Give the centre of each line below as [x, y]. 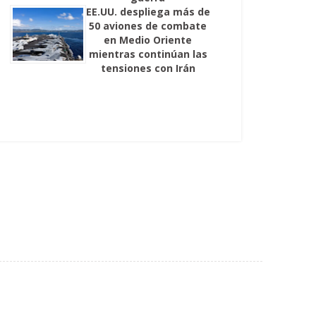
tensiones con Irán [148, 68]
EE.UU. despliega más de [148, 12]
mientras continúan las [148, 54]
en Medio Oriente [148, 40]
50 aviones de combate [148, 26]
